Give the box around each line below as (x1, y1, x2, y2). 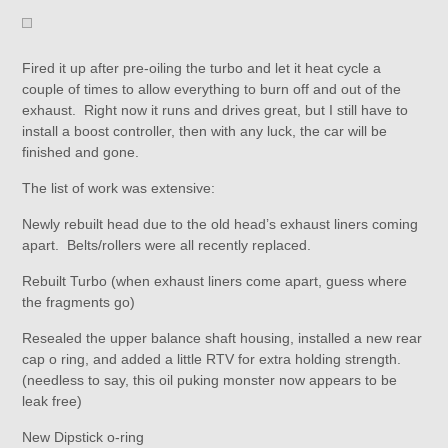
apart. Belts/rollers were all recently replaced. (22, 237, 312, 253)
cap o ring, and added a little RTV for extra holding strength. (22, 351, 406, 367)
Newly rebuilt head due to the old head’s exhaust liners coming (22, 216, 419, 232)
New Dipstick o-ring (22, 429, 145, 445)
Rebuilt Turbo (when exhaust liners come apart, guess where (22, 273, 408, 289)
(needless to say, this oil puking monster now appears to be (22, 372, 398, 388)
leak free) (22, 393, 83, 409)
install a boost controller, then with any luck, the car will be (22, 123, 388, 139)
